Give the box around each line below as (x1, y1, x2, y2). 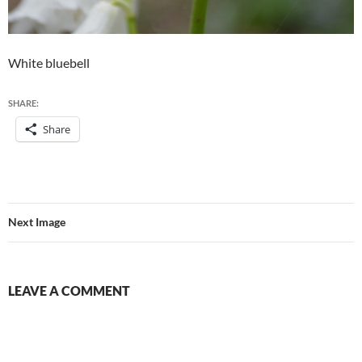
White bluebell (8, 54, 90, 70)
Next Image (8, 214, 65, 229)
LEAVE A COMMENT (8, 282, 130, 298)
